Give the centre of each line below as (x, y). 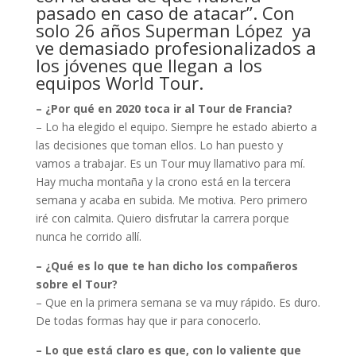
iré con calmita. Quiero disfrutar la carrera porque (162, 219)
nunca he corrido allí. (88, 237)
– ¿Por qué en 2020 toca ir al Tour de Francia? (164, 109)
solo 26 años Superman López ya (173, 31)
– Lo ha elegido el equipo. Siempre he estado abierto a (176, 127)
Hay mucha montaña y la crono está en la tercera (163, 182)
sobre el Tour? (76, 284)
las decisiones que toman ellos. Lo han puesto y (159, 145)
